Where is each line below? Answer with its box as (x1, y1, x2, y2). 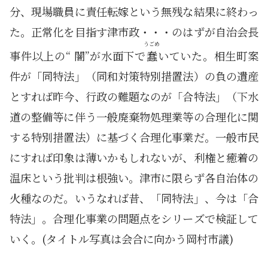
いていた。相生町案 (157, 47, 258, 63)
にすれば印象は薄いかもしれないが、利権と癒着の (10, 149, 258, 165)
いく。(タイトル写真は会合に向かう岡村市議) (10, 230, 233, 246)
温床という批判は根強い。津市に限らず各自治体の (10, 169, 258, 185)
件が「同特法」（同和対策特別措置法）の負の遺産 (10, 68, 258, 84)
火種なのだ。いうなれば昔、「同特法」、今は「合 (10, 190, 258, 206)
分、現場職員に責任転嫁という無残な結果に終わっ (10, 3, 258, 19)
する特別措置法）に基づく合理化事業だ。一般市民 (10, 129, 258, 145)
